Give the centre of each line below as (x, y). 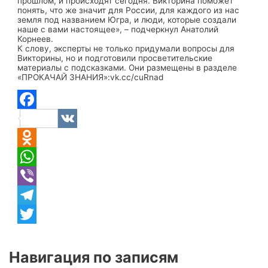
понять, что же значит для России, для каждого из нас (129, 10)
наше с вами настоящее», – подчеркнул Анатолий (118, 29)
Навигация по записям (94, 258)
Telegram (36, 214)
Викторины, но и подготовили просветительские (115, 58)
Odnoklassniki (44, 157)
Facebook (77, 119)
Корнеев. (36, 39)
